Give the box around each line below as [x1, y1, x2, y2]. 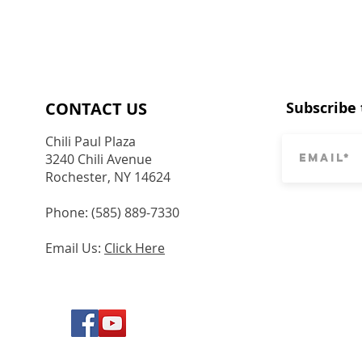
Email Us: [45, 239, 104, 258]
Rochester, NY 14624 [45, 168, 170, 187]
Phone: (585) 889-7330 [45, 204, 179, 222]
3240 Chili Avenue [45, 150, 152, 169]
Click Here [104, 239, 165, 258]
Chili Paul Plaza [45, 133, 139, 151]
